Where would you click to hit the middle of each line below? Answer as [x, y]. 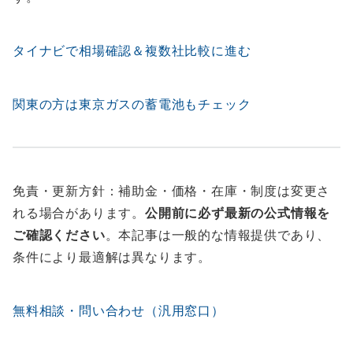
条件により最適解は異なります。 [112, 257]
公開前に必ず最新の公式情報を [238, 213]
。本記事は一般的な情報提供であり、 [218, 235]
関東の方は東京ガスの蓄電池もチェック [132, 104]
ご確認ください [59, 235]
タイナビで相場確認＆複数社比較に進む [132, 51]
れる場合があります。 [79, 213]
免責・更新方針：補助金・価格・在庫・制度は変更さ [172, 191]
